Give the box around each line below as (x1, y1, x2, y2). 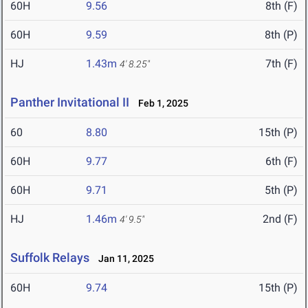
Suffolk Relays (10, 250, 89, 265)
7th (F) (265, 57, 298, 71)
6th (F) (265, 155, 298, 168)
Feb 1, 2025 (132, 98, 188, 109)
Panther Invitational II (10, 95, 129, 110)
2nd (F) (263, 212, 298, 226)
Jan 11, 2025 (92, 253, 154, 265)
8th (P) (265, 28, 298, 42)
